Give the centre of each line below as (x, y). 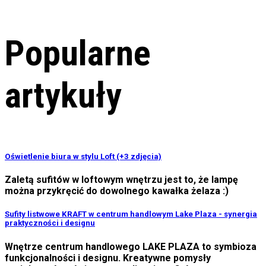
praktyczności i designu (50, 223)
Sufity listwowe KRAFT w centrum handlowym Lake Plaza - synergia (131, 214)
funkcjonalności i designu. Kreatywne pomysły (108, 258)
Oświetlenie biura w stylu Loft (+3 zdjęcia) (83, 156)
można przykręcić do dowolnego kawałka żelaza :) (117, 191)
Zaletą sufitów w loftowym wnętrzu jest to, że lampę (121, 180)
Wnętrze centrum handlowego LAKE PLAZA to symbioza (131, 246)
